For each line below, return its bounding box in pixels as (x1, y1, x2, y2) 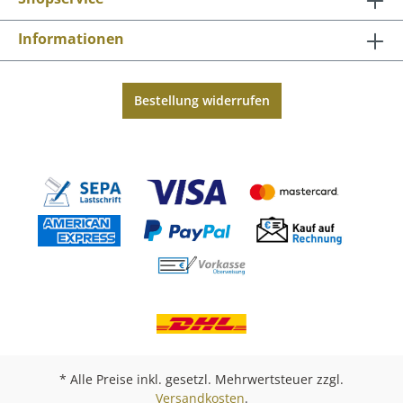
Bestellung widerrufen (133, 91, 270, 109)
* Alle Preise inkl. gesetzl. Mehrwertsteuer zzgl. (59, 371, 344, 388)
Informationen (18, 28, 124, 49)
